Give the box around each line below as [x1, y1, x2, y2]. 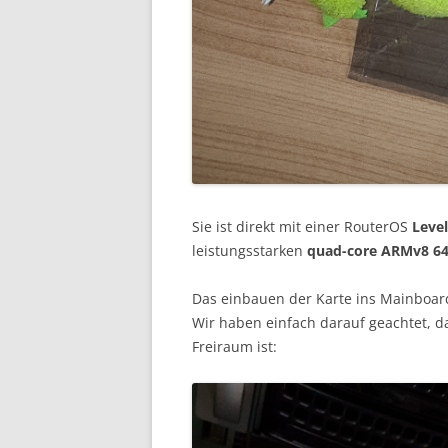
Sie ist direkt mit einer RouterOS [192, 217, 408, 236]
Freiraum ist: [192, 337, 277, 356]
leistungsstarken [192, 241, 307, 260]
